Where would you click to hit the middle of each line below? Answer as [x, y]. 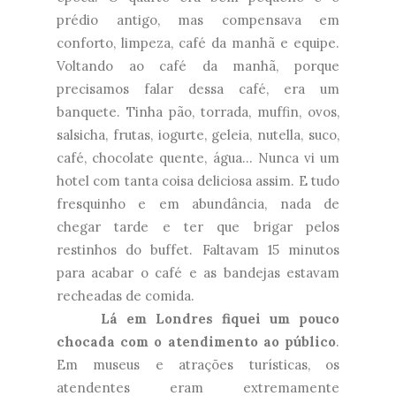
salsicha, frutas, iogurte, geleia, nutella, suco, [198, 135]
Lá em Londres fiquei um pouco [216, 319]
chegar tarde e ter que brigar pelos [198, 227]
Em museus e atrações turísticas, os [198, 365]
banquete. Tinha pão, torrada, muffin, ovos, [198, 112]
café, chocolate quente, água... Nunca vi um [198, 158]
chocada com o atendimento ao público [196, 342]
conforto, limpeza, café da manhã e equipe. [198, 43]
